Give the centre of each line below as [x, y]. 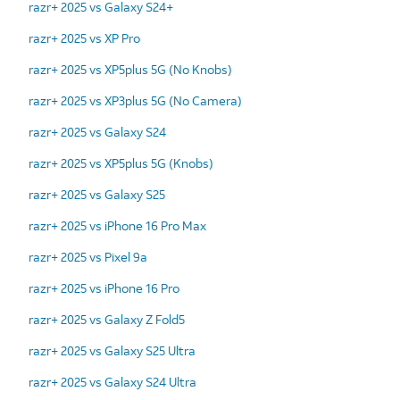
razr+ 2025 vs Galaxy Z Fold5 [107, 319]
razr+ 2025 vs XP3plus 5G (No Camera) [135, 100]
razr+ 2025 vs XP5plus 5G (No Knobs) [130, 69]
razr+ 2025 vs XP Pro [84, 37]
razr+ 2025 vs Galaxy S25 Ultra [112, 350]
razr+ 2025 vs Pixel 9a [88, 256]
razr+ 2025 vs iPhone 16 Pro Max [117, 225]
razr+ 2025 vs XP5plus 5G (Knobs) [121, 162]
